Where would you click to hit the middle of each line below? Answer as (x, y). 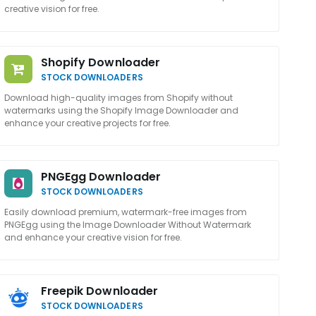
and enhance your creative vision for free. (93, 237)
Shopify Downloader (101, 62)
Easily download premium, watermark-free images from (125, 212)
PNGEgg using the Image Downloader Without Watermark (127, 225)
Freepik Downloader (99, 291)
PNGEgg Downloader (101, 177)
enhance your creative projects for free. (87, 123)
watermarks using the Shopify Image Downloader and (121, 110)
